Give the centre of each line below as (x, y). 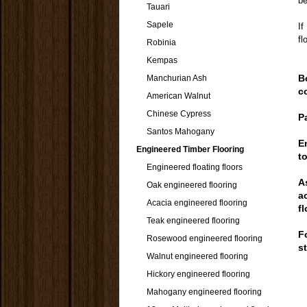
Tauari (158, 7)
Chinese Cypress (179, 114)
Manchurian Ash (177, 78)
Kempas (162, 60)
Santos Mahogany (181, 132)
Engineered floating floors (195, 167)
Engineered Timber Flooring (190, 149)
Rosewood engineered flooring (205, 238)
